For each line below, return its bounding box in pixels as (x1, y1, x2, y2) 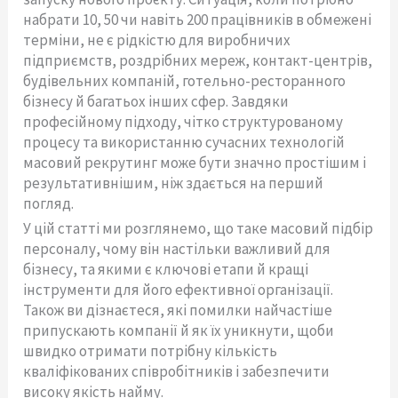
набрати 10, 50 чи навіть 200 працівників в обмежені (23, 9, 372, 29)
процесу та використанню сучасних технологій (23, 131, 346, 152)
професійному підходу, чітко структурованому (23, 111, 344, 131)
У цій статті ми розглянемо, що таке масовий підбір (23, 218, 374, 238)
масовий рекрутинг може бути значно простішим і (23, 152, 367, 172)
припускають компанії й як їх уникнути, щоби (23, 320, 335, 340)
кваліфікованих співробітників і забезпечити (23, 361, 330, 381)
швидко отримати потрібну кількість (23, 340, 278, 361)
